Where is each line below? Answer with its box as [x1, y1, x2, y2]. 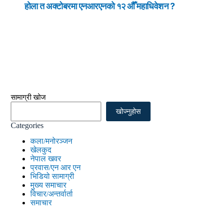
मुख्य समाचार [30, 181, 67, 190]
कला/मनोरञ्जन [30, 137, 73, 146]
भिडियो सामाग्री [30, 172, 75, 181]
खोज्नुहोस [116, 107, 141, 116]
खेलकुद [30, 146, 52, 154]
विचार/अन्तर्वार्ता [30, 190, 73, 198]
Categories [11, 121, 44, 130]
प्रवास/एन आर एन [30, 163, 81, 172]
